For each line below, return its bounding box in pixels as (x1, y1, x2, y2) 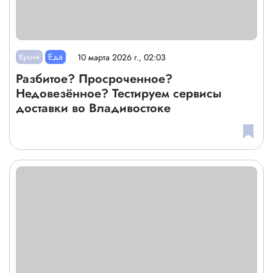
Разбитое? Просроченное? (16, 70, 172, 88)
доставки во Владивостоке (16, 99, 171, 118)
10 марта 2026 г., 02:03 (77, 51, 166, 63)
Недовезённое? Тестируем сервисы (16, 85, 222, 103)
